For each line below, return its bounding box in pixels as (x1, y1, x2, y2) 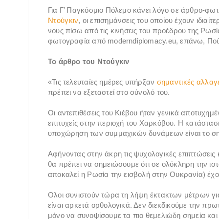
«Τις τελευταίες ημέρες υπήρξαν (48, 78, 157, 87)
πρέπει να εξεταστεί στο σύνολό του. (48, 88, 170, 97)
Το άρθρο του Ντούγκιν (48, 57, 130, 66)
